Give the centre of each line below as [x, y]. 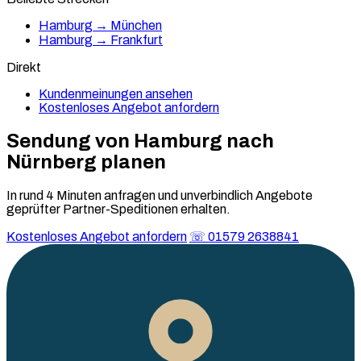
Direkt [24, 67]
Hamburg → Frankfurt [101, 40]
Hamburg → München [100, 25]
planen [131, 162]
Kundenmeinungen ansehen [116, 94]
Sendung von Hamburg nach [140, 141]
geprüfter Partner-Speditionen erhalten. [118, 209]
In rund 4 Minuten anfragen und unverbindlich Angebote [160, 195]
